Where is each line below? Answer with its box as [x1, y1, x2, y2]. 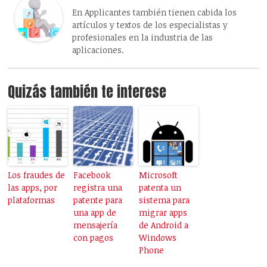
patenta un [139, 181, 182, 193]
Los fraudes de [8, 169, 66, 181]
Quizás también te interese [8, 80, 167, 103]
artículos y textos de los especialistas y [72, 18, 228, 30]
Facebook [73, 169, 111, 181]
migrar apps [139, 206, 188, 218]
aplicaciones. [72, 44, 125, 55]
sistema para [139, 194, 190, 206]
